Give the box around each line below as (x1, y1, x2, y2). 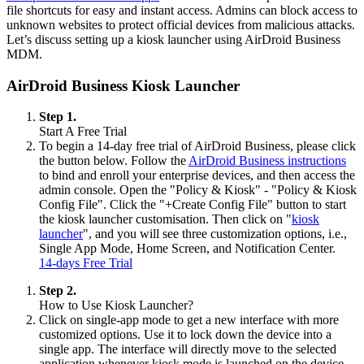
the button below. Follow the (39, 154, 188, 168)
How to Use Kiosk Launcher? (39, 298, 193, 313)
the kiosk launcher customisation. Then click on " (39, 212, 292, 227)
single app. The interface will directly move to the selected (39, 342, 336, 357)
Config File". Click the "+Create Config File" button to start (39, 197, 346, 212)
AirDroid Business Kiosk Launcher (6, 76, 240, 94)
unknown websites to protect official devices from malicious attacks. (6, 17, 355, 32)
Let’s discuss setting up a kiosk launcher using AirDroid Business (6, 32, 340, 46)
